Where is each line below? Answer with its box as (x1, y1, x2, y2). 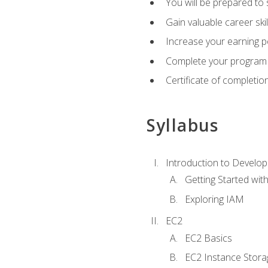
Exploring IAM (184, 192, 244, 206)
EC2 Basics (184, 231, 232, 245)
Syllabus (146, 113, 219, 136)
